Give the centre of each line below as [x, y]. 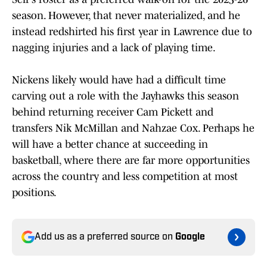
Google [190, 237]
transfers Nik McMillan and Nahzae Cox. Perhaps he [133, 128]
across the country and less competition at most [125, 177]
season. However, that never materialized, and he [126, 16]
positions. [34, 193]
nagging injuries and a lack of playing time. [114, 48]
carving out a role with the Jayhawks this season [125, 96]
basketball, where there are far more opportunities [131, 161]
